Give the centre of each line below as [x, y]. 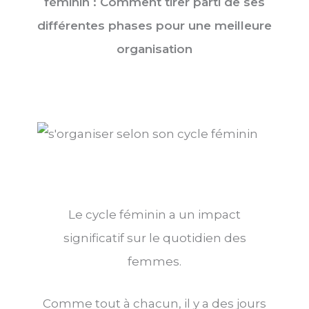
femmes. [154, 261]
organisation [154, 49]
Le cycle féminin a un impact [154, 215]
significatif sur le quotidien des [154, 238]
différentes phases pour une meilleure [154, 26]
